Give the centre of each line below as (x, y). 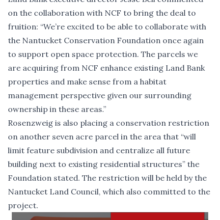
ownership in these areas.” (57, 109)
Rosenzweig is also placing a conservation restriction (109, 123)
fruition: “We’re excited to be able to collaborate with (107, 26)
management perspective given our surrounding (100, 95)
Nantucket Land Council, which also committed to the (109, 191)
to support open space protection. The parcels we (103, 54)
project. (23, 205)
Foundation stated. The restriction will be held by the (107, 178)
